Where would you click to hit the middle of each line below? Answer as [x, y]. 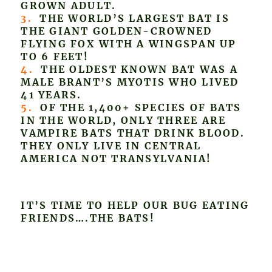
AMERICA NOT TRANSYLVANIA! [116, 159]
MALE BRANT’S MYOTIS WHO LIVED [130, 82]
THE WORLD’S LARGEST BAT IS [131, 19]
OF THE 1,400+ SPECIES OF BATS [137, 108]
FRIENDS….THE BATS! [88, 218]
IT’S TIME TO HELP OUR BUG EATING [135, 206]
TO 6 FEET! [55, 57]
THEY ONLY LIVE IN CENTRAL [111, 146]
